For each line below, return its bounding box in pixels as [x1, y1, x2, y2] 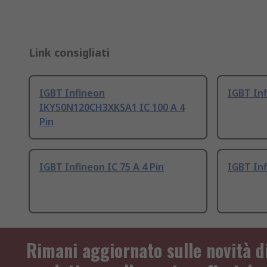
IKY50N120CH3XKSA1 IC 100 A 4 [39, 101, 185, 114]
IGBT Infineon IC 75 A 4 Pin [39, 160, 164, 174]
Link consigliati [29, 45, 110, 60]
